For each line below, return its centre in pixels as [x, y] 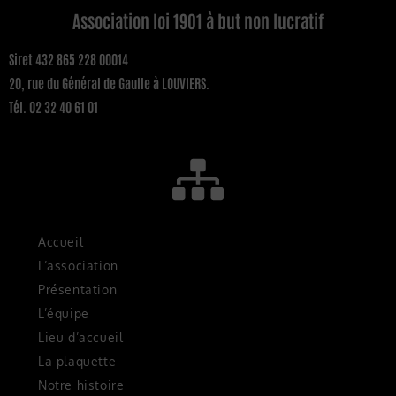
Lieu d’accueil [81, 338]
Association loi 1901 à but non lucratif [198, 21]
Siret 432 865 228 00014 [69, 59]
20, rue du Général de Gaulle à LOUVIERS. [116, 83]
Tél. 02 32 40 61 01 [53, 107]
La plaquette [77, 362]
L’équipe [64, 314]
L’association [78, 266]
